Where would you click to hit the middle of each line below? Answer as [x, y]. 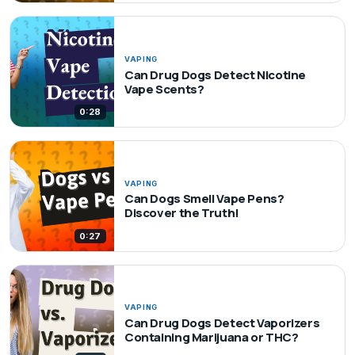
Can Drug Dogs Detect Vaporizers [222, 323]
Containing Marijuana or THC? [211, 338]
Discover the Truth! [181, 213]
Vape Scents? [164, 89]
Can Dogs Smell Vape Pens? [204, 199]
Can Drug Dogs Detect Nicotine [215, 74]
